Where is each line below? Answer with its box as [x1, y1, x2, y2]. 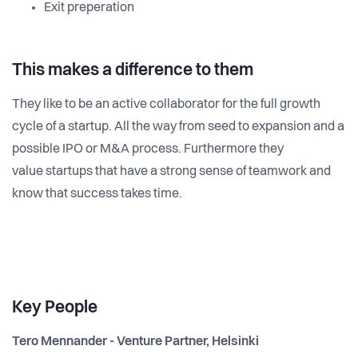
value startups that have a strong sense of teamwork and [12, 165, 331, 178]
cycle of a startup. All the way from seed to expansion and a [12, 120, 344, 133]
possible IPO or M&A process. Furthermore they [12, 142, 284, 156]
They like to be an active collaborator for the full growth [12, 97, 320, 111]
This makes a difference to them [12, 62, 253, 79]
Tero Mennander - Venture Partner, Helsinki [12, 335, 259, 348]
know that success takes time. [12, 187, 182, 201]
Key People [12, 299, 97, 316]
